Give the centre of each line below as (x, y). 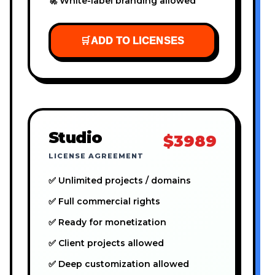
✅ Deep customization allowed (119, 264)
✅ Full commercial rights (104, 202)
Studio (76, 137)
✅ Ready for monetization (107, 223)
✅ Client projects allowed (106, 243)
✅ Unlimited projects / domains (120, 181)
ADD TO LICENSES (137, 41)
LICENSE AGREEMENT (96, 156)
